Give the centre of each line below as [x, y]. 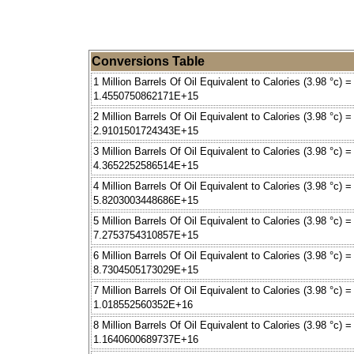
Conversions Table [148, 62]
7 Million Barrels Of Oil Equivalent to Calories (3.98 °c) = [222, 291]
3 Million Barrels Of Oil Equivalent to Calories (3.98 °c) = [222, 152]
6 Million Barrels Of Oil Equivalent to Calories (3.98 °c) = [222, 256]
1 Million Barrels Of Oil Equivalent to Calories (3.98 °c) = [222, 82]
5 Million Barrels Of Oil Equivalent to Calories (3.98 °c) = [222, 221]
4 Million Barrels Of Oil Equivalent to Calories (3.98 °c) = [222, 186]
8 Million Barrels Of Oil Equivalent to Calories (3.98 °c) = [222, 326]
